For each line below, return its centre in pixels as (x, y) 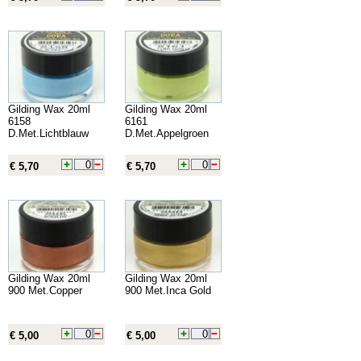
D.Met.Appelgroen (167, 133)
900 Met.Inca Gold (168, 290)
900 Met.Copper (45, 290)
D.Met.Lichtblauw (48, 133)
